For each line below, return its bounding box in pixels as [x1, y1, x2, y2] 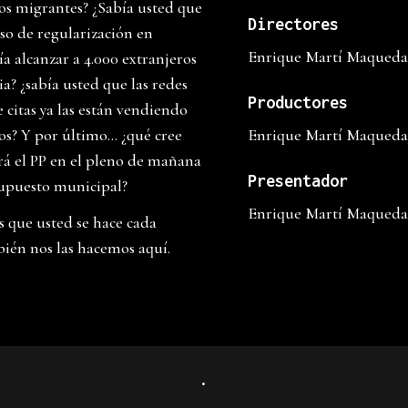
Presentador [248, 171, 348, 191]
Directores [248, 15, 339, 35]
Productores [248, 93, 348, 113]
